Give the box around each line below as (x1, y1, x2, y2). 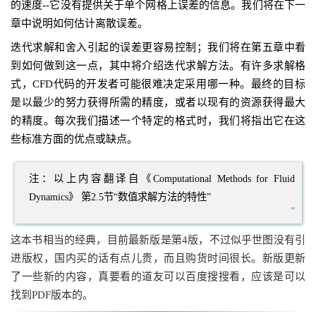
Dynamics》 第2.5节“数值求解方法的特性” (29, 191, 211, 202)
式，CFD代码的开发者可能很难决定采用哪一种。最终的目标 (11, 78, 305, 90)
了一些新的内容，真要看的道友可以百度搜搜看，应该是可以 (11, 271, 305, 282)
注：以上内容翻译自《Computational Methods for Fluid (29, 173, 295, 184)
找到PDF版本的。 (11, 289, 93, 300)
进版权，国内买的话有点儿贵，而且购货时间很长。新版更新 (11, 253, 305, 264)
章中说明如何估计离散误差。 (11, 18, 148, 29)
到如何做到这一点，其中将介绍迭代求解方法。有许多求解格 (11, 60, 305, 71)
